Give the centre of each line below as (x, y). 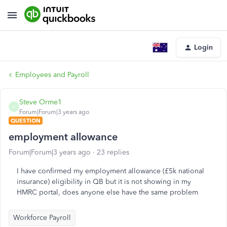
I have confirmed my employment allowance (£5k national (110, 171)
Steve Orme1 (41, 102)
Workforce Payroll (42, 218)
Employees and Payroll (52, 75)
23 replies (113, 152)
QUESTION (26, 121)
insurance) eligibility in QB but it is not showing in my (104, 182)
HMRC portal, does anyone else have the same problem (107, 192)
